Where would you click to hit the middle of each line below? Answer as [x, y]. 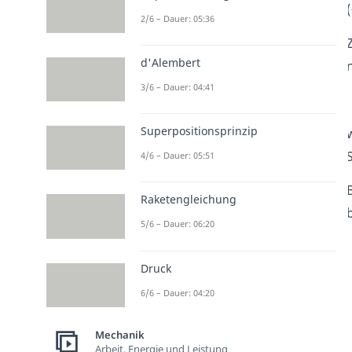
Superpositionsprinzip [199, 131]
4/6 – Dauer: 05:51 [177, 156]
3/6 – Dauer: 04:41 [177, 86]
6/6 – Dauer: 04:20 [177, 292]
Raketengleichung [188, 200]
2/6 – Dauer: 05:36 [177, 18]
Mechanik [119, 335]
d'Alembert [170, 62]
